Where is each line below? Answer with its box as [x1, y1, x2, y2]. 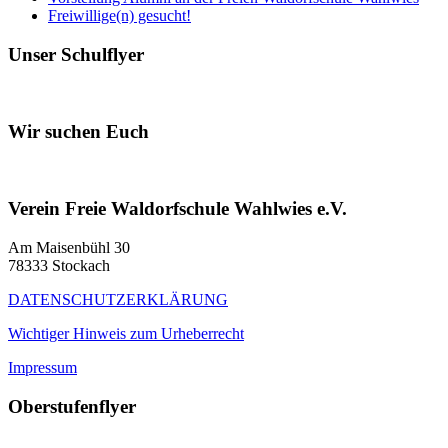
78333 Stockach [8, 257, 110, 275]
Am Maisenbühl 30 [8, 239, 130, 257]
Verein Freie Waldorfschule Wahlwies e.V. [8, 198, 347, 220]
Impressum [8, 359, 77, 377]
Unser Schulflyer [8, 43, 144, 65]
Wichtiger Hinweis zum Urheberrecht [8, 325, 244, 343]
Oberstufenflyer [8, 395, 136, 417]
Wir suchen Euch [8, 121, 149, 142]
